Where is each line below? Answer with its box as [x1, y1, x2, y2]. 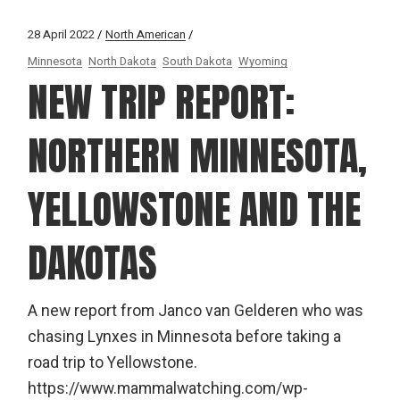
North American [105, 25, 187, 43]
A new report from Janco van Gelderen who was [28, 299, 364, 322]
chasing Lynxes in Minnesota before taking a [28, 325, 342, 348]
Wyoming [238, 52, 288, 70]
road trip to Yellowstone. [28, 351, 198, 374]
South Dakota [162, 52, 233, 70]
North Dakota [88, 52, 157, 70]
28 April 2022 [28, 25, 96, 43]
